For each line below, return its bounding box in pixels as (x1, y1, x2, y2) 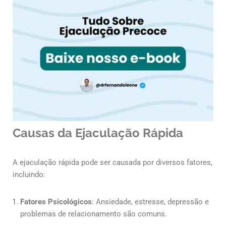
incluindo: (13, 170, 45, 180)
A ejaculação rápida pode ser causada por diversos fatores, (13, 158, 212, 167)
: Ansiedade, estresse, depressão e (92, 197, 209, 207)
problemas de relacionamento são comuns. (20, 209, 167, 219)
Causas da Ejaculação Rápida (13, 126, 183, 141)
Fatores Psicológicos (20, 197, 92, 207)
